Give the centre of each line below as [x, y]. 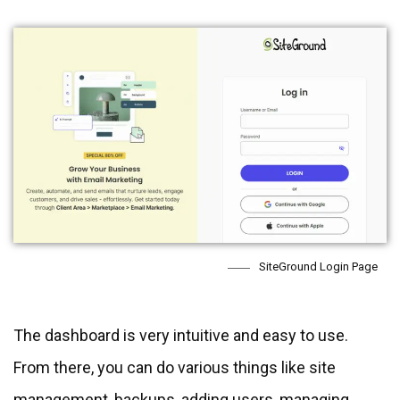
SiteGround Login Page [318, 267]
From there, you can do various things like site [175, 368]
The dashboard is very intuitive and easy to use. [181, 336]
